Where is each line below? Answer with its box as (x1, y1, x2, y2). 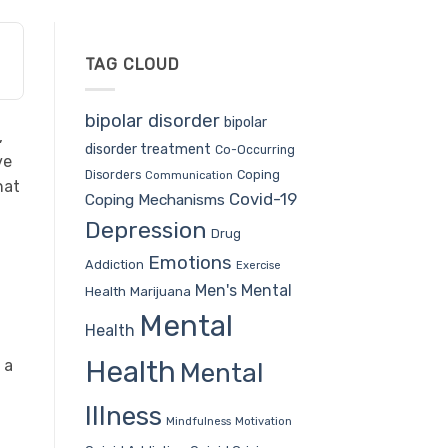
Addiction (84, 256, 144, 272)
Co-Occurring (214, 142, 295, 157)
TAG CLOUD (84, 55, 180, 74)
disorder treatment (84, 140, 211, 158)
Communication (144, 168, 233, 182)
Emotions (147, 250, 232, 274)
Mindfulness (165, 414, 231, 428)
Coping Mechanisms (84, 189, 225, 209)
